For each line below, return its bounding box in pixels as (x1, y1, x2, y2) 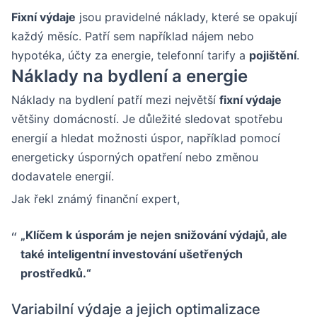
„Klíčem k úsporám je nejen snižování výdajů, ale (20, 228, 287, 243)
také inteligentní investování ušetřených (20, 247, 243, 262)
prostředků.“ (20, 266, 91, 281)
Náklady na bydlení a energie (11, 66, 248, 87)
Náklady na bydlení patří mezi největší (11, 93, 219, 108)
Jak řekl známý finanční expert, (11, 192, 180, 207)
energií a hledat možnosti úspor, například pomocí (11, 131, 280, 146)
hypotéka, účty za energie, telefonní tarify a (11, 48, 249, 63)
